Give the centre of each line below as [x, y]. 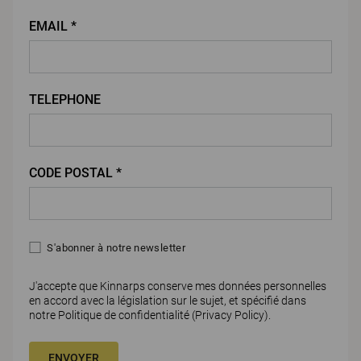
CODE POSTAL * [75, 172]
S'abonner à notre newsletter [116, 247]
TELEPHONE [65, 99]
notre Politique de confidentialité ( [112, 315]
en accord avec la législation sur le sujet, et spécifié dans [168, 300]
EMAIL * [53, 26]
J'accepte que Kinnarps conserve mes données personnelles [178, 286]
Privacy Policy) [232, 315]
